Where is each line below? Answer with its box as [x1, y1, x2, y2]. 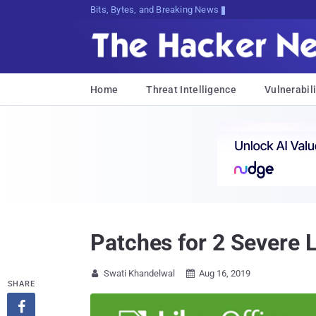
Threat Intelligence [146, 84, 236, 95]
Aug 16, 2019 [199, 268, 250, 279]
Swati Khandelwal [104, 268, 175, 279]
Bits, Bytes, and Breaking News [90, 4, 219, 15]
